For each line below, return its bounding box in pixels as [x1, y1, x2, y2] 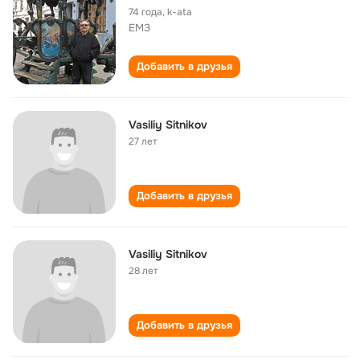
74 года [129, 6, 162, 18]
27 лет [129, 135, 157, 148]
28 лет [129, 264, 158, 277]
